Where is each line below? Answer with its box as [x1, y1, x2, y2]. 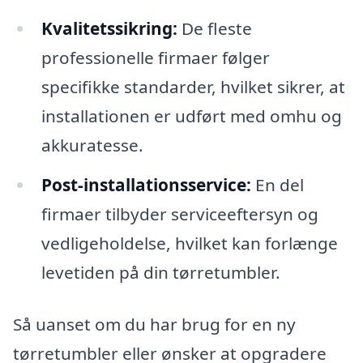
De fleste [177, 16, 252, 40]
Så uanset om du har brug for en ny [13, 313, 296, 336]
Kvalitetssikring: [41, 16, 177, 40]
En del [250, 173, 304, 197]
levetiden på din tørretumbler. [41, 261, 280, 284]
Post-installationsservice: [41, 173, 251, 197]
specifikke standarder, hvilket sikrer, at [41, 75, 345, 98]
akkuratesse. [41, 133, 143, 156]
